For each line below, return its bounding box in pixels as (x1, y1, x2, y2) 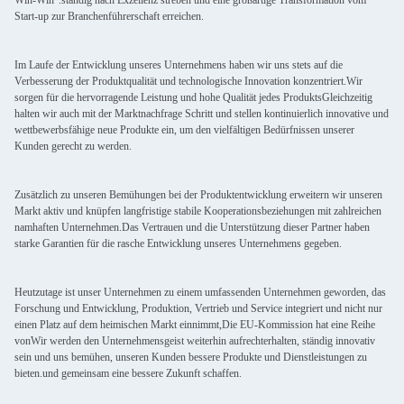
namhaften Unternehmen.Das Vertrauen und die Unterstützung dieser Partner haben (14, 221, 370, 234)
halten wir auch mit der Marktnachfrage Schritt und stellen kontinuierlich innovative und (14, 107, 389, 120)
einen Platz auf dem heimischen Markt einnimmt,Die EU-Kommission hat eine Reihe (14, 318, 375, 331)
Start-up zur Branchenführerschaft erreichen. (14, 10, 204, 23)
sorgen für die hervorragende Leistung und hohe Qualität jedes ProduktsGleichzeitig (14, 91, 372, 104)
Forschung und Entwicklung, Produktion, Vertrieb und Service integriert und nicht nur (14, 302, 382, 315)
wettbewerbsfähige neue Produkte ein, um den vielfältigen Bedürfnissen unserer (14, 124, 354, 136)
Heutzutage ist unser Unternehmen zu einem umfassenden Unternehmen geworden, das (14, 286, 386, 298)
